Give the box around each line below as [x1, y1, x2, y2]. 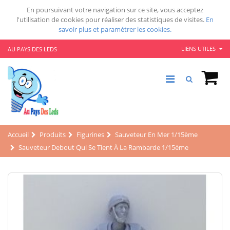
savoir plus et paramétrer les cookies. [59, 25, 171, 34]
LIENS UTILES [181, 44, 217, 52]
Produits [40, 129, 66, 139]
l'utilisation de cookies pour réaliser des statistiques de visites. [16, 15, 206, 24]
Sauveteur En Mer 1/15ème [115, 129, 198, 139]
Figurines [76, 129, 104, 139]
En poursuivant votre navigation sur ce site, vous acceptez [27, 5, 203, 14]
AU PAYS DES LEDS [8, 45, 57, 53]
